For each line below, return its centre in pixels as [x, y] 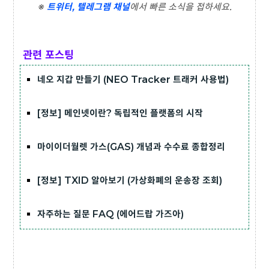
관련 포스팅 [47, 55]
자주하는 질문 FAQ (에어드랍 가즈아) [110, 214]
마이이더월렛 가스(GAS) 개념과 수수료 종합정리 [131, 147]
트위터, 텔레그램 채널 [88, 7]
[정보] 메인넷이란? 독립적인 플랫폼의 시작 [120, 113]
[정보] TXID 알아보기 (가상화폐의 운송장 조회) [130, 180]
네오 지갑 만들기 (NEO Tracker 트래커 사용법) [133, 80]
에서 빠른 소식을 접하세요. [180, 7]
